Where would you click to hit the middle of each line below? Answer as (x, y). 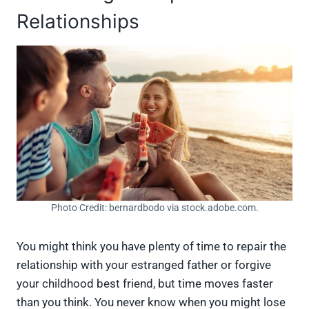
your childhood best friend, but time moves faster (145, 284)
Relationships (78, 22)
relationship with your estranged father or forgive (144, 265)
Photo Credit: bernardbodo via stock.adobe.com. (154, 208)
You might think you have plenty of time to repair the (151, 247)
